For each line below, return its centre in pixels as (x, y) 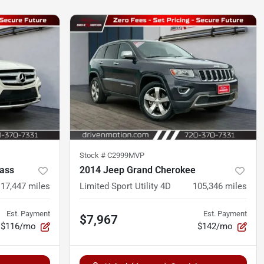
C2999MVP (126, 156)
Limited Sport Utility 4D (125, 187)
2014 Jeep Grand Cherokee (138, 170)
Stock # (93, 156)
